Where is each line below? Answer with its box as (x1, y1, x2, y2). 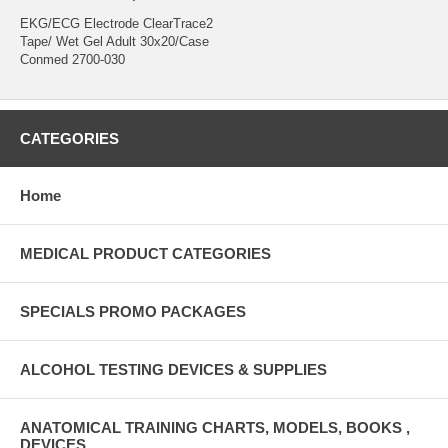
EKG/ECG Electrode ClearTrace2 (20, 15, 213, 31)
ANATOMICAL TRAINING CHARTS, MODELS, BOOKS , (20, 418, 410, 436)
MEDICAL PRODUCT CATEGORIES (20, 244, 271, 262)
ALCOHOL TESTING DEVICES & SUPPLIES (20, 360, 327, 378)
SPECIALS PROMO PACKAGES (20, 302, 246, 320)
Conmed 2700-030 (20, 51, 125, 67)
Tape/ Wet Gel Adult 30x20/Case (20, 33, 209, 49)
